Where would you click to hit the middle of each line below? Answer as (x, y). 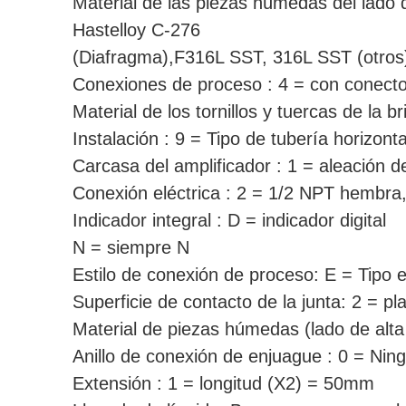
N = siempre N (131, 247)
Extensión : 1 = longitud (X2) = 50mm (223, 383)
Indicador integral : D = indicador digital (229, 220)
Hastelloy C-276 (136, 30)
